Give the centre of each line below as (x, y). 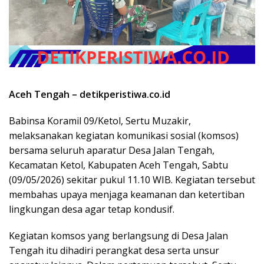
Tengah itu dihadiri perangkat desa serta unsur (114, 250)
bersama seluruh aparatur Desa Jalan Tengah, (112, 150)
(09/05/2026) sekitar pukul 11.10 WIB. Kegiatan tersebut (132, 179)
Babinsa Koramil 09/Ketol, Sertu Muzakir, (100, 121)
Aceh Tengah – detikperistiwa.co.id (90, 94)
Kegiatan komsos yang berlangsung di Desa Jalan (118, 235)
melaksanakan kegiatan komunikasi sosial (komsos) (124, 135)
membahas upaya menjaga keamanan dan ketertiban (127, 194)
